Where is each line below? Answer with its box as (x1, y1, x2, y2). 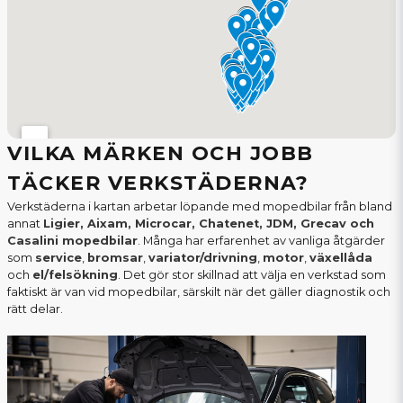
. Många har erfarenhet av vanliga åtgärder (138, 234, 385, 248)
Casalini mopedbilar (7, 234, 138, 248)
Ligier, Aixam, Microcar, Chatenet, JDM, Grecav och (43, 217, 374, 231)
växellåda (309, 251, 372, 265)
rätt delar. (7, 302, 63, 317)
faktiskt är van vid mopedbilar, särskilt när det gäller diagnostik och (7, 285, 390, 300)
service (35, 251, 82, 265)
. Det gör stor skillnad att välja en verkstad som (118, 268, 386, 282)
